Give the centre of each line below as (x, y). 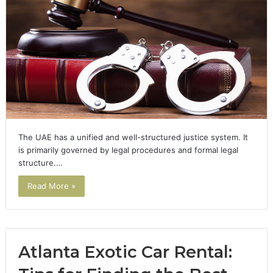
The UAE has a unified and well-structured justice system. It (133, 137)
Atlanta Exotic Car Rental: (125, 252)
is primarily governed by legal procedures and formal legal (128, 150)
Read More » (51, 186)
